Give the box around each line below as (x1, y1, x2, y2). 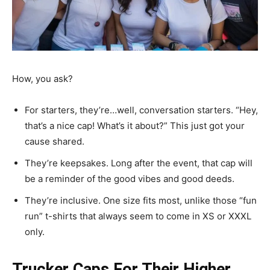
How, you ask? (12, 73, 73, 84)
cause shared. (25, 136, 84, 147)
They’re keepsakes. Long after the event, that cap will (25, 157, 253, 169)
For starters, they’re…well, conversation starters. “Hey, (25, 104, 258, 116)
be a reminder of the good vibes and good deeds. (25, 173, 234, 184)
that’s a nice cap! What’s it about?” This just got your (25, 120, 245, 131)
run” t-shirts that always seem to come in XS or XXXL (25, 210, 251, 222)
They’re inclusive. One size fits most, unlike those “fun (25, 195, 257, 206)
